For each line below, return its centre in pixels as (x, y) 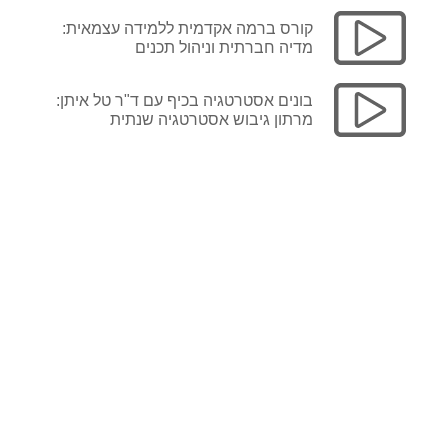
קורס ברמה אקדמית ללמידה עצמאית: (188, 29)
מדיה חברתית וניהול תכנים (224, 48)
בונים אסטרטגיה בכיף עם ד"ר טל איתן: (185, 101)
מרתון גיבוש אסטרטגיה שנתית (212, 120)
